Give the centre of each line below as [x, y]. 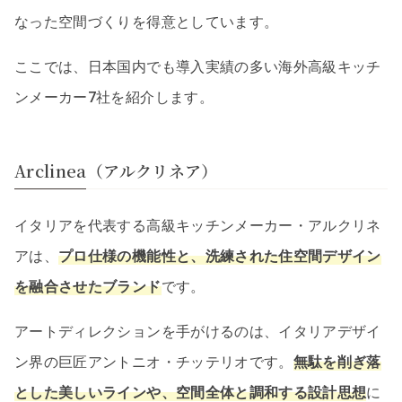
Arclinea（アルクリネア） [116, 171]
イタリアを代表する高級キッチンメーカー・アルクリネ [198, 225]
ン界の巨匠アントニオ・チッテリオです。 [154, 362]
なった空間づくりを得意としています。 [147, 22]
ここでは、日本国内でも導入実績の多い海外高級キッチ [198, 67]
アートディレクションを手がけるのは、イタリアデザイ [198, 331]
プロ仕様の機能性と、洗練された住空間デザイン [220, 256]
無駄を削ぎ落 [337, 362]
